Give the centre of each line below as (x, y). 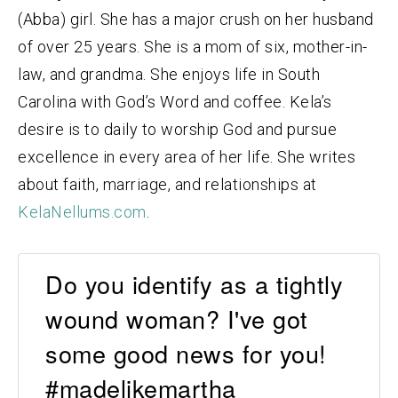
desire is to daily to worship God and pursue (177, 129)
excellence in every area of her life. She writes (187, 156)
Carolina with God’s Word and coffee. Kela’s (175, 101)
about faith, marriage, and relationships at (167, 184)
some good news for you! (186, 354)
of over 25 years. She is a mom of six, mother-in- (193, 46)
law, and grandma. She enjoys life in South (169, 74)
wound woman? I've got (177, 319)
